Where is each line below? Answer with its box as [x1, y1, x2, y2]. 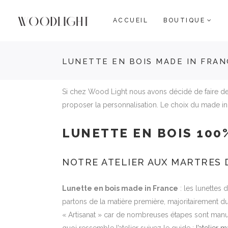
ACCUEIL [112, 16, 149, 24]
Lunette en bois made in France [62, 184, 178, 192]
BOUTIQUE [163, 16, 206, 24]
